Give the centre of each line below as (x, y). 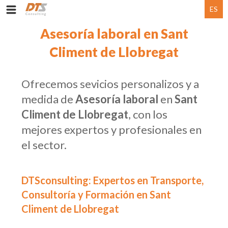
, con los (148, 114)
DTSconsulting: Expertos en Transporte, (113, 180)
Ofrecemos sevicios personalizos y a (110, 84)
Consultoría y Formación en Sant (96, 194)
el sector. (44, 145)
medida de (49, 99)
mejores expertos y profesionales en (112, 130)
